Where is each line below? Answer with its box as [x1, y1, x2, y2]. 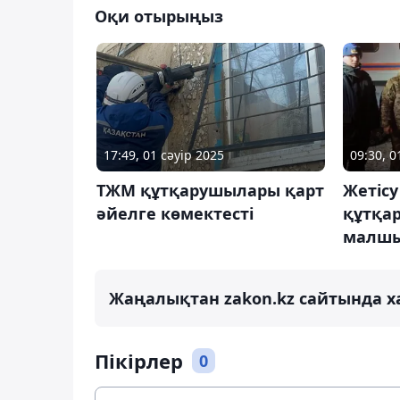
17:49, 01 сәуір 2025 [104, 146, 224, 164]
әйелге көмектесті [96, 203, 254, 225]
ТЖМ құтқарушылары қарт [96, 179, 324, 202]
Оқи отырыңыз [95, 5, 223, 28]
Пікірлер [95, 347, 183, 375]
